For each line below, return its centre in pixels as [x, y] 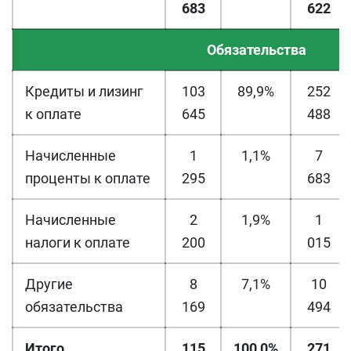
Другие [49, 284]
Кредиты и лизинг [84, 92]
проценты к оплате [88, 179]
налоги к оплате [78, 243]
